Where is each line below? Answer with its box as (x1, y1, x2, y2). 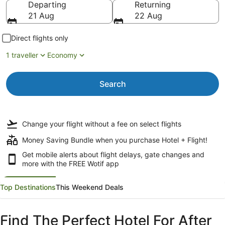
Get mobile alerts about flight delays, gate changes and (22, 150, 204, 159)
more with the (22, 159, 69, 168)
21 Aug (28, 11, 54, 21)
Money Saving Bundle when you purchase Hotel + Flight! (22, 136, 207, 144)
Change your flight (22, 120, 85, 128)
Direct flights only (11, 34, 68, 42)
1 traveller (6, 51, 38, 59)
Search (99, 79, 126, 89)
